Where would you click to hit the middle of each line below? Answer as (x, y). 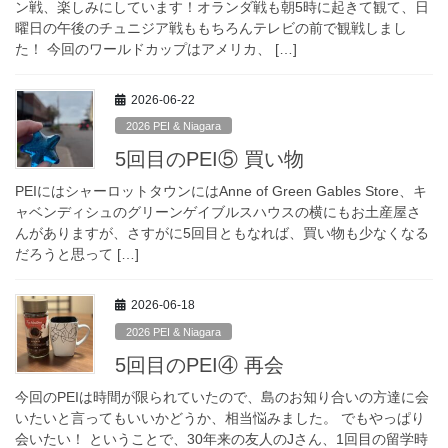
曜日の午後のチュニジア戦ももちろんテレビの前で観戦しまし (211, 27)
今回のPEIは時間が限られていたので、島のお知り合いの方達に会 (222, 396)
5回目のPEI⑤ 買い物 (209, 159)
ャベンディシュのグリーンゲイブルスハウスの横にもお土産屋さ (218, 212)
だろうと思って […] (77, 254)
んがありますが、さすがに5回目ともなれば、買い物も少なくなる (222, 233)
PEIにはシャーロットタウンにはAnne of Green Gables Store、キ (221, 191)
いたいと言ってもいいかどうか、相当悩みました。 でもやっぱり (220, 417)
